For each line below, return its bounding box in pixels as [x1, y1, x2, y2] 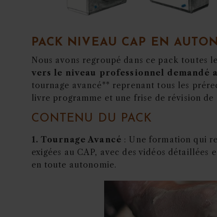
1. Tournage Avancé [31, 135, 122, 145]
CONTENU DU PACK [31, 113, 153, 125]
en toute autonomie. [31, 160, 117, 170]
